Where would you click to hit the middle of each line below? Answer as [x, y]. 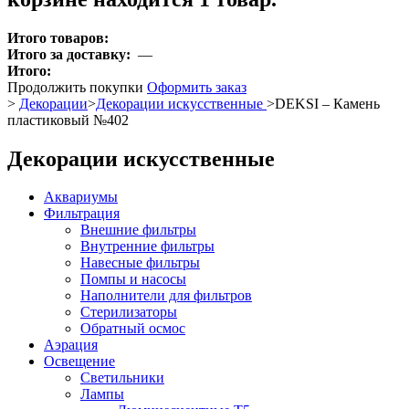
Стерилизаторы [129, 312]
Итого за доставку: [73, 54]
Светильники [122, 378]
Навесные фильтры [140, 263]
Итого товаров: [58, 37]
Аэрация [71, 345]
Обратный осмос [133, 329]
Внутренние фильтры [147, 246]
